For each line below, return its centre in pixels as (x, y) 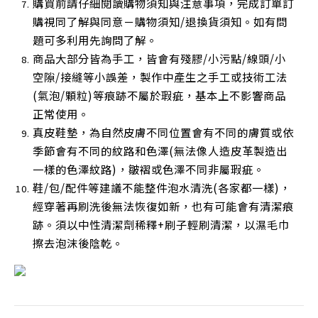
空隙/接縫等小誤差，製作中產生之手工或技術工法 (160, 77)
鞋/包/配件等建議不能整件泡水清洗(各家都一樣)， (162, 188)
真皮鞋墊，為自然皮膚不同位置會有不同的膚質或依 (163, 132)
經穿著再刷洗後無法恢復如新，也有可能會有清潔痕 (163, 206)
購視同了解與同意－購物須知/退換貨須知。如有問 (160, 22)
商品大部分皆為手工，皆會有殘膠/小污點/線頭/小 (159, 59)
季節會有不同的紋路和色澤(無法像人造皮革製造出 (160, 151)
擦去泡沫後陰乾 (72, 243)
